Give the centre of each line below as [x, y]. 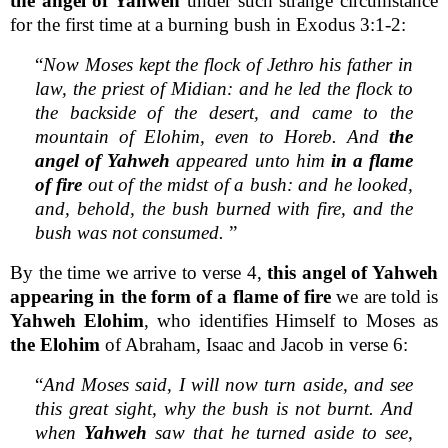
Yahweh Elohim [77, 320]
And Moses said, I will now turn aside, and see [228, 384]
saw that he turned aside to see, [279, 432]
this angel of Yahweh [353, 272]
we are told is [384, 296]
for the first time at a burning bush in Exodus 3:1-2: [208, 24]
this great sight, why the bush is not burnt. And [224, 408]
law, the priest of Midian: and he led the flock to [224, 88]
